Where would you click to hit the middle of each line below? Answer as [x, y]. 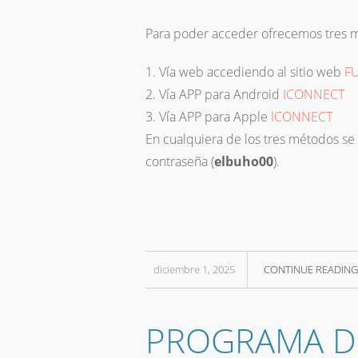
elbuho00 [244, 162]
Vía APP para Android [221, 95]
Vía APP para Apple [215, 117]
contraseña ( [180, 162]
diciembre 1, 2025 [194, 270]
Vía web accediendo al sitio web [252, 72]
